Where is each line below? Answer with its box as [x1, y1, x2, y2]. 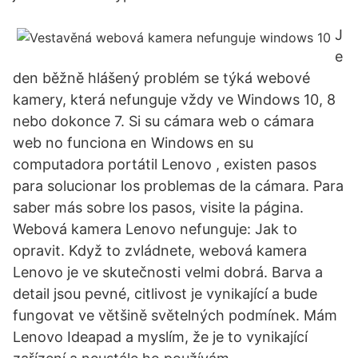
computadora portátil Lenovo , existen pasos [13, 156, 316, 173]
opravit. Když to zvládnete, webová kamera [13, 242, 307, 259]
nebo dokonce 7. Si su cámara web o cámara [13, 113, 314, 129]
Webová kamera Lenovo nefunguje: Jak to [13, 221, 297, 237]
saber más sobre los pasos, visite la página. [13, 199, 304, 216]
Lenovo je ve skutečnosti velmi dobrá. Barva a [13, 264, 323, 280]
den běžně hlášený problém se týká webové [13, 70, 310, 86]
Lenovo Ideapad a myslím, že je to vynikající [13, 328, 308, 345]
